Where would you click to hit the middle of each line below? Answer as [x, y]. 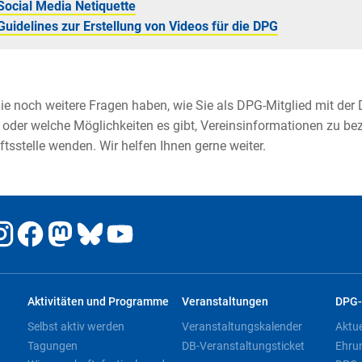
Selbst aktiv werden [76, 326]
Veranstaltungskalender [242, 326]
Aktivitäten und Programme [99, 302]
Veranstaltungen [225, 302]
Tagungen [53, 345]
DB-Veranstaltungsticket [243, 345]
